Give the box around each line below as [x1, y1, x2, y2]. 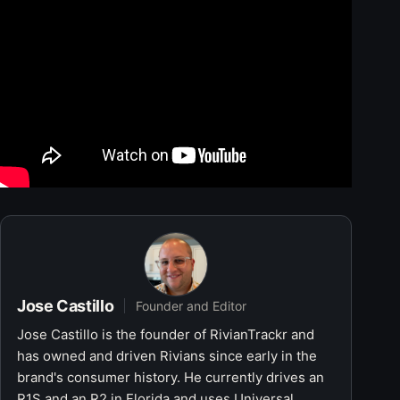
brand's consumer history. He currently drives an [17, 369, 324, 387]
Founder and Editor [136, 298, 247, 314]
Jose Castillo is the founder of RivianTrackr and [17, 326, 314, 344]
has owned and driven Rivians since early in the [17, 347, 317, 365]
